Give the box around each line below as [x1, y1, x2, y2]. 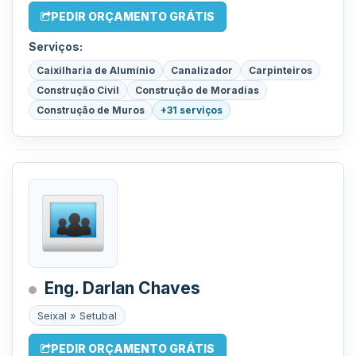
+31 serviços [161, 104, 222, 116]
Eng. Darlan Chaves [44, 278, 200, 298]
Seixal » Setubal [37, 309, 117, 322]
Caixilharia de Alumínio [37, 64, 155, 76]
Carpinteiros [249, 64, 312, 76]
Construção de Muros [37, 104, 145, 116]
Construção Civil [37, 84, 119, 96]
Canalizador [171, 64, 233, 76]
